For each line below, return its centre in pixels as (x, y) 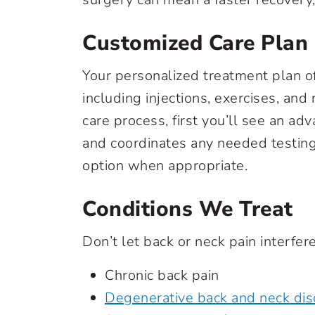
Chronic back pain (162, 275)
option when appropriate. (165, 166)
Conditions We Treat (188, 209)
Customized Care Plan (195, 43)
